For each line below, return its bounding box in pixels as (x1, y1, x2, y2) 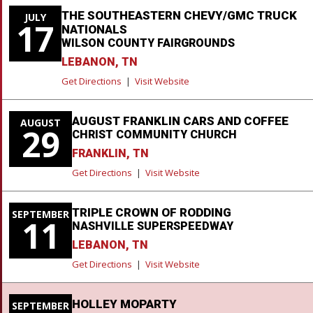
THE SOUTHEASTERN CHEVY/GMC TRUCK (61, 8, 297, 22)
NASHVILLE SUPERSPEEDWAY (72, 219, 233, 233)
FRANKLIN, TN (72, 146, 149, 160)
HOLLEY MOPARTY (72, 296, 177, 311)
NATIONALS (61, 22, 127, 36)
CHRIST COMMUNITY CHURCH (72, 127, 237, 141)
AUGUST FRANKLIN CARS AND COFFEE (72, 113, 289, 128)
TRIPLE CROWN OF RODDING (72, 205, 231, 219)
